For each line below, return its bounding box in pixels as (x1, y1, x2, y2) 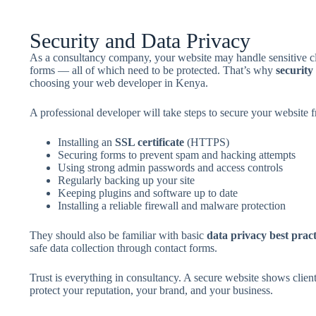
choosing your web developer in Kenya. (29, 77, 208, 89)
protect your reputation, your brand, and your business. (29, 284, 273, 296)
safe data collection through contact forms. (29, 242, 217, 254)
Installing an (57, 136, 115, 148)
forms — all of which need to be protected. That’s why (29, 64, 276, 76)
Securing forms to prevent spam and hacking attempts (57, 149, 296, 161)
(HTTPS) (183, 136, 229, 148)
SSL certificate (114, 136, 184, 148)
